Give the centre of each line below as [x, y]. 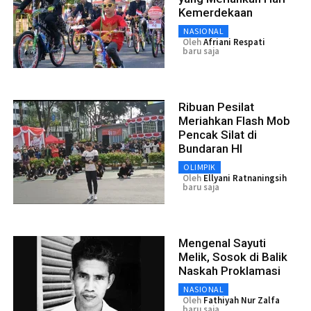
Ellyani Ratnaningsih [245, 178]
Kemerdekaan [216, 13]
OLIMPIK [200, 167]
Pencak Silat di [218, 135]
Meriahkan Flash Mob [234, 121]
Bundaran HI [210, 149]
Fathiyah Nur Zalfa [242, 301]
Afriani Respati [234, 42]
